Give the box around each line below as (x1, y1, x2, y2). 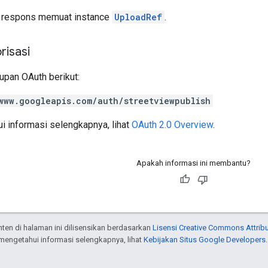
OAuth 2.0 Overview (132, 118, 213, 130)
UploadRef (114, 11, 162, 23)
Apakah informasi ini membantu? (136, 158, 251, 167)
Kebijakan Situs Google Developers (144, 234, 266, 244)
